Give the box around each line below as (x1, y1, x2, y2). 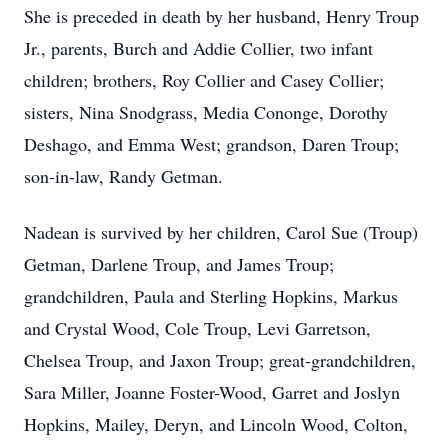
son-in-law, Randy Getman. (24, 164, 223, 188)
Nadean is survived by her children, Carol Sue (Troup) (24, 220, 418, 244)
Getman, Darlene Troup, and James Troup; (24, 252, 334, 276)
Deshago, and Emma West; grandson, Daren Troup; (24, 132, 399, 156)
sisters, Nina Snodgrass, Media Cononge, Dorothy (24, 100, 388, 124)
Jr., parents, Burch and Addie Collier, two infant (24, 36, 373, 60)
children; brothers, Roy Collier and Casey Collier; (24, 68, 384, 92)
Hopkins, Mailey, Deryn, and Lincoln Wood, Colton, (24, 412, 408, 436)
